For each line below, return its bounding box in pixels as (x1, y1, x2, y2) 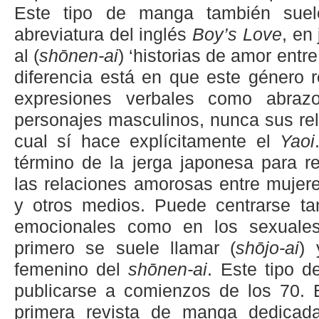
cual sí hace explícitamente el (14, 132, 281, 152)
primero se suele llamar (14, 239, 220, 258)
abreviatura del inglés (14, 25, 193, 45)
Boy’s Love (192, 25, 282, 45)
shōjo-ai (236, 239, 300, 258)
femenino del (14, 260, 129, 280)
